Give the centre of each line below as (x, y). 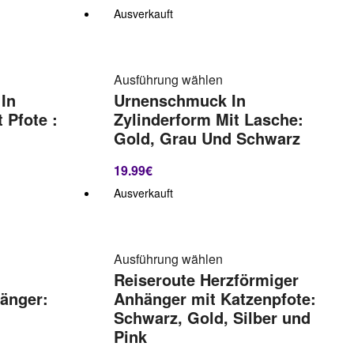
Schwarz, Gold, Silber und (212, 318)
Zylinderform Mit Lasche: (208, 120)
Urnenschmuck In (179, 101)
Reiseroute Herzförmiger (206, 280)
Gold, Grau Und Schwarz (207, 139)
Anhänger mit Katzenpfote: (215, 299)
